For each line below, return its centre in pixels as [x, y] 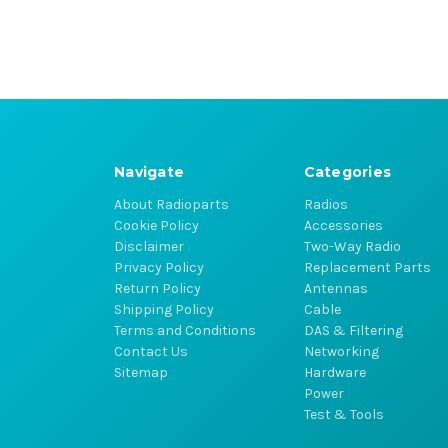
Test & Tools [343, 414]
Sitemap [141, 372]
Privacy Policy [159, 267]
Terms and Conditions [185, 330]
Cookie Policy [156, 225]
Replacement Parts [367, 267]
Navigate [149, 171]
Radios [325, 204]
